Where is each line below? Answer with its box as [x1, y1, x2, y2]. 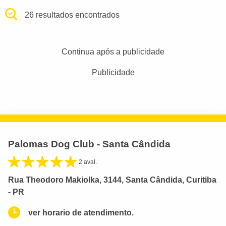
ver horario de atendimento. [28, 208, 134, 217]
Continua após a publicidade [62, 47, 164, 56]
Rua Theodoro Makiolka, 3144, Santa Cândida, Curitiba [8, 175, 216, 184]
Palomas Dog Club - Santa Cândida [8, 138, 171, 149]
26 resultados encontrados [25, 10, 120, 19]
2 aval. [79, 158, 97, 165]
